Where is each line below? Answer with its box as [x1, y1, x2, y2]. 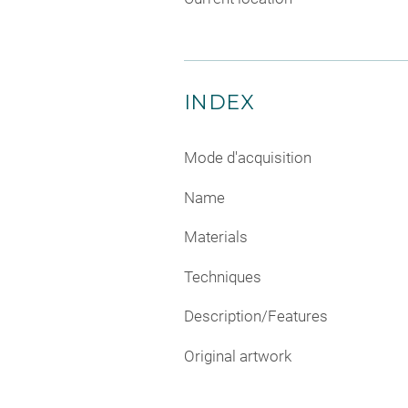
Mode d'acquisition [184, 148, 311, 168]
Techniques [184, 267, 261, 286]
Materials [184, 228, 248, 247]
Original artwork [184, 346, 291, 365]
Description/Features [184, 307, 328, 326]
